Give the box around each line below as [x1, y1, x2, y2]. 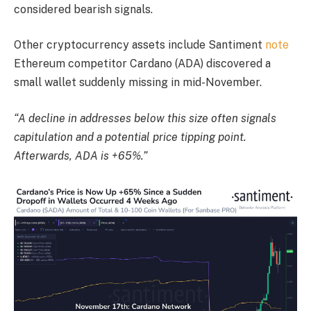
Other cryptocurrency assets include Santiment [14, 38, 265, 52]
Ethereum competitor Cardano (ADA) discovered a [14, 57, 271, 71]
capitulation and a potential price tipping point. [14, 130, 246, 144]
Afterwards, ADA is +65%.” [14, 149, 148, 162]
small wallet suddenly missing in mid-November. [14, 76, 262, 90]
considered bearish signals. [14, 2, 153, 16]
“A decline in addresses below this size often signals [14, 111, 276, 125]
